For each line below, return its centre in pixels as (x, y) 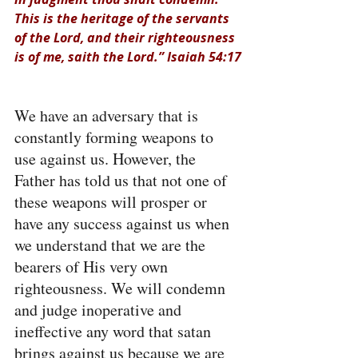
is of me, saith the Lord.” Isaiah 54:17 (128, 57)
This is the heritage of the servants (123, 18)
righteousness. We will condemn (122, 288)
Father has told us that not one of (123, 180)
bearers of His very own (93, 267)
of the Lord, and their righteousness (126, 38)
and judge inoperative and (100, 310)
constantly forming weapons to (116, 137)
